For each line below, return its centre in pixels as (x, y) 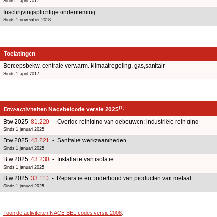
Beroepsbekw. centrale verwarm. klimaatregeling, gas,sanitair (84, 66)
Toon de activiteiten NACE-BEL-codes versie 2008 (62, 212)
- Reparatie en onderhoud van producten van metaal (120, 178)
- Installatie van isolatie (82, 159)
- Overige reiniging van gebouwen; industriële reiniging (124, 121)
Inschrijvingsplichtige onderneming (49, 12)
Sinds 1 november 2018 (27, 20)
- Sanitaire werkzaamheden (88, 140)
